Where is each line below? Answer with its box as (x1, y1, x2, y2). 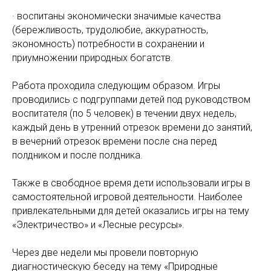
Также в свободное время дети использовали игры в (12, 177, 250, 189)
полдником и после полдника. (12, 149, 143, 161)
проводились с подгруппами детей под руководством (12, 94, 250, 105)
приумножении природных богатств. (12, 52, 173, 64)
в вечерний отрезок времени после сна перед (12, 135, 217, 147)
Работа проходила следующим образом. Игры (12, 80, 220, 91)
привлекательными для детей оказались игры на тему (12, 205, 249, 217)
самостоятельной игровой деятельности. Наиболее (12, 191, 243, 203)
